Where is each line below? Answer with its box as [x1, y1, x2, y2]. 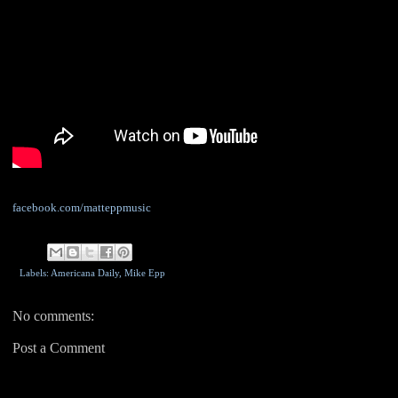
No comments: [12, 307, 94, 323]
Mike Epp [124, 267, 165, 278]
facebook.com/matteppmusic [12, 201, 151, 215]
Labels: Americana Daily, [20, 267, 124, 278]
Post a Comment [12, 339, 105, 355]
